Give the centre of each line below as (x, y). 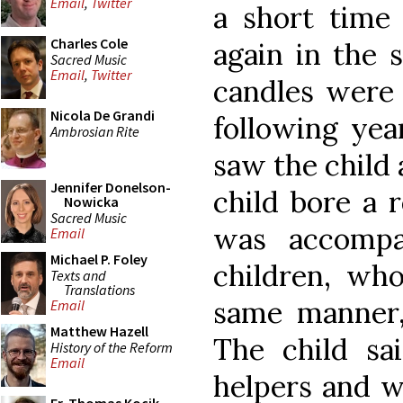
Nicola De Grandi (103, 115)
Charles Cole (89, 43)
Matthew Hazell (99, 331)
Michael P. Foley (99, 259)
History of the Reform (112, 347)
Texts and (78, 275)
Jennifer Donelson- (111, 187)
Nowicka (91, 201)
